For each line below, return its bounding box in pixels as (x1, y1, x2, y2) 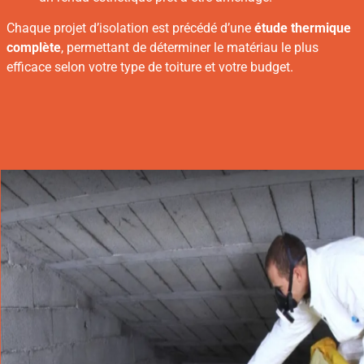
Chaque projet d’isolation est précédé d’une (6, 19, 254, 36)
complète (6, 39, 61, 55)
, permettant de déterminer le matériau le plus (61, 39, 318, 55)
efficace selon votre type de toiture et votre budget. (6, 58, 293, 75)
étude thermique (254, 19, 351, 36)
